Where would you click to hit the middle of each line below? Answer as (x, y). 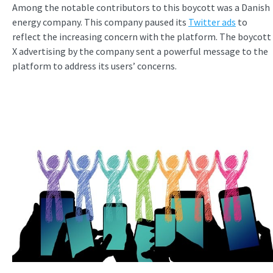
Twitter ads (212, 22)
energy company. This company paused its (100, 22)
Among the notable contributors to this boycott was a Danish (141, 8)
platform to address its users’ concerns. (94, 66)
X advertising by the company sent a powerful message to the (140, 51)
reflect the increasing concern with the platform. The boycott (142, 37)
